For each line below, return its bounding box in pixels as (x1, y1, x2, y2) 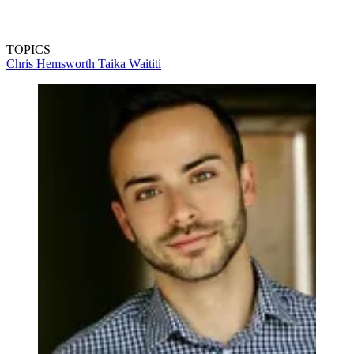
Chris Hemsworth (6, 57, 98, 71)
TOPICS (6, 43, 51, 57)
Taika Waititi (98, 57, 161, 71)
